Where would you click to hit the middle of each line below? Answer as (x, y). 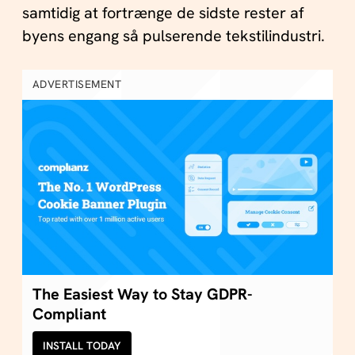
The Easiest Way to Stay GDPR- (142, 294)
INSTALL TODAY (82, 345)
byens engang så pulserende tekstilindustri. (173, 35)
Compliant (69, 314)
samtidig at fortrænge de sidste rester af (163, 12)
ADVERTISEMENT (77, 84)
